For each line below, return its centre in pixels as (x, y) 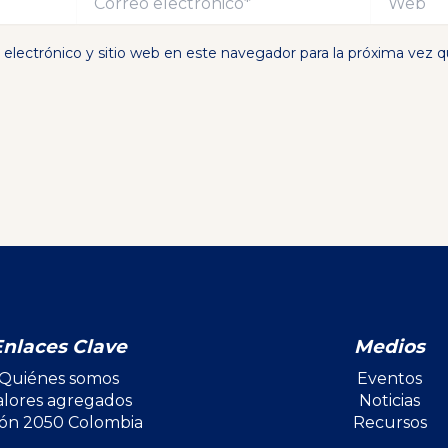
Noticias (389, 401)
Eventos (389, 379)
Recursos (389, 423)
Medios (389, 347)
